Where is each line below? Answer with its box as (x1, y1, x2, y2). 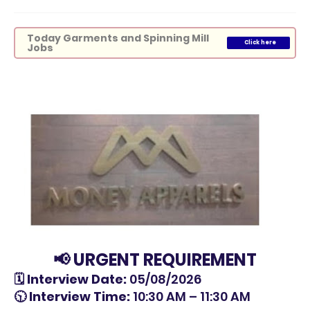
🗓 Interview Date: (14, 271, 127, 288)
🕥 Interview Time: (14, 288, 130, 305)
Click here (244, 39, 276, 46)
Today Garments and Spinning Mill (27, 31, 209, 45)
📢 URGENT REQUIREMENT (53, 248, 257, 271)
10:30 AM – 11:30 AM (130, 288, 250, 305)
